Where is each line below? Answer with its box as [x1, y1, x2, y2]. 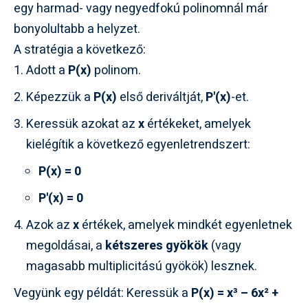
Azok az [26, 215, 73, 234]
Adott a [26, 60, 68, 80]
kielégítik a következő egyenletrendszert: [26, 135, 250, 154]
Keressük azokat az [26, 114, 138, 133]
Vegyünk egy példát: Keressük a [14, 283, 191, 302]
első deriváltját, [117, 87, 206, 107]
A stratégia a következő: [14, 40, 146, 59]
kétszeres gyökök [105, 236, 208, 255]
